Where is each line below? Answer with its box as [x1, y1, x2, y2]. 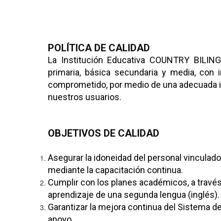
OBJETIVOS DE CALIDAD [48, 127, 159, 139]
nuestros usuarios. [48, 92, 121, 102]
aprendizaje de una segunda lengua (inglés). [48, 189, 220, 200]
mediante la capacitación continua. [48, 165, 183, 175]
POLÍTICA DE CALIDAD [48, 42, 150, 54]
